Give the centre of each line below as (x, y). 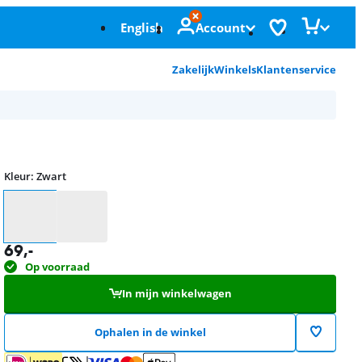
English (142, 27)
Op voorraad (58, 267)
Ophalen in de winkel (150, 332)
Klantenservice (296, 69)
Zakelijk (193, 69)
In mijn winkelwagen (177, 293)
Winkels (235, 69)
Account (221, 27)
